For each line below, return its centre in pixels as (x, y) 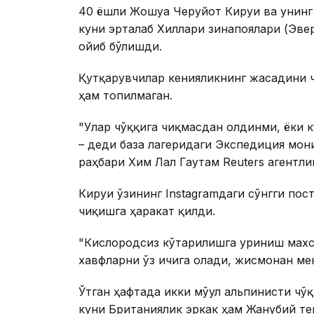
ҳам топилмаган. (125, 96)
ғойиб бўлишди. (120, 47)
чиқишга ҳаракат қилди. (147, 211)
